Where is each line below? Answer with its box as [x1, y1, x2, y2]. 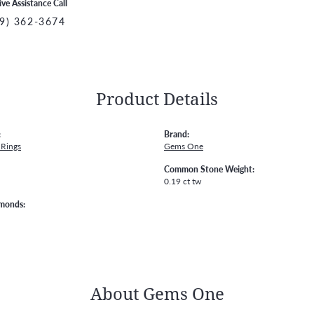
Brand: [164, 128, 189, 140]
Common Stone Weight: [164, 163, 254, 175]
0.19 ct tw [164, 175, 201, 187]
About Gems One [90, 282, 224, 306]
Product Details [96, 88, 218, 111]
